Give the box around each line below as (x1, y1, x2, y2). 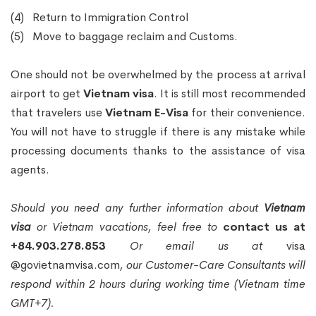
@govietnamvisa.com (11, 257, 120, 273)
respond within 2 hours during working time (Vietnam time (11, 276, 305, 292)
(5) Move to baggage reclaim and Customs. (11, 29, 238, 44)
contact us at (223, 219, 305, 235)
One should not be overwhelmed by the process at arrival (11, 67, 305, 83)
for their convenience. (191, 105, 306, 121)
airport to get (11, 86, 83, 102)
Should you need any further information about (11, 200, 264, 216)
